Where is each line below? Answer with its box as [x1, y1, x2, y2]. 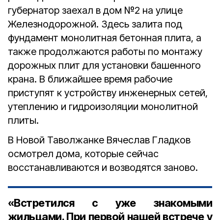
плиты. [8, 114, 39, 126]
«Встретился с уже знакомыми [8, 196, 212, 209]
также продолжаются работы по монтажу [8, 46, 202, 57]
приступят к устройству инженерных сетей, [8, 87, 208, 99]
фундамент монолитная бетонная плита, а [8, 32, 201, 44]
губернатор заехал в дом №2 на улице [8, 4, 183, 16]
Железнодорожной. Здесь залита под [8, 18, 182, 30]
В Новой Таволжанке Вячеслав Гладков [8, 134, 191, 146]
